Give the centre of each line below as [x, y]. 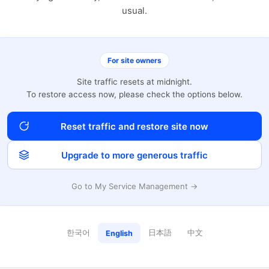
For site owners [134, 60]
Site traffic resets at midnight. [134, 82]
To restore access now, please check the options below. [134, 94]
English [119, 233]
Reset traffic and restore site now [134, 126]
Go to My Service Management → [134, 186]
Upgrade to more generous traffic [134, 155]
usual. [134, 11]
